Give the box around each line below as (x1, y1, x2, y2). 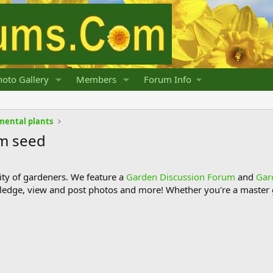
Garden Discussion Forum (126, 171, 235, 183)
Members (76, 73, 116, 85)
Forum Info (143, 73, 191, 85)
